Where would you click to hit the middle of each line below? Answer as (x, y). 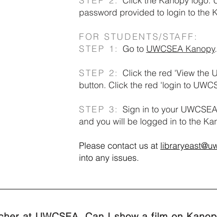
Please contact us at (120, 146)
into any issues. (109, 158)
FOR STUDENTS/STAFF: (140, 37)
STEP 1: (101, 49)
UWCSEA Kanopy (180, 49)
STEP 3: (101, 109)
